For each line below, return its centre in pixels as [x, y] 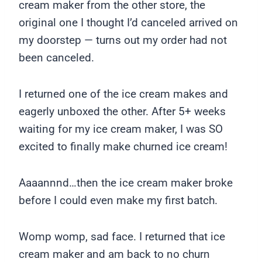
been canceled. [56, 58]
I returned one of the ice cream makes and [123, 94]
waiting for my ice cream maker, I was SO [121, 129]
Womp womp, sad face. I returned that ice [122, 237]
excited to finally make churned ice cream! [123, 147]
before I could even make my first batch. [118, 201]
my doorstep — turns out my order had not [123, 40]
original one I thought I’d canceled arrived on [128, 23]
